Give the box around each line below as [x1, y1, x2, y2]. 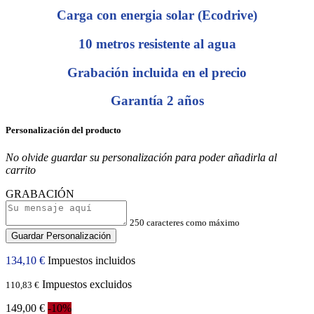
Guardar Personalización [11, 230, 111, 241]
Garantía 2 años [110, 93, 204, 109]
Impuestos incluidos [48, 254, 135, 266]
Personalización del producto [6, 124, 121, 135]
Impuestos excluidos [42, 278, 132, 290]
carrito [6, 163, 36, 176]
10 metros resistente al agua [78, 36, 236, 51]
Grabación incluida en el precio [67, 64, 247, 80]
